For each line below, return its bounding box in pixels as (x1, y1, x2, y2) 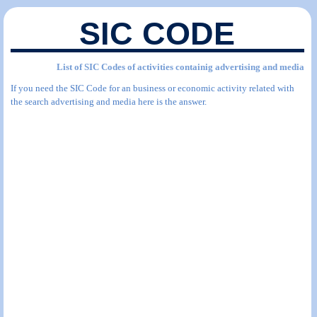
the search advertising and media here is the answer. (11, 96, 207, 107)
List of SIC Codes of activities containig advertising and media (56, 62, 304, 72)
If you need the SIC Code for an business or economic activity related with (11, 83, 294, 93)
